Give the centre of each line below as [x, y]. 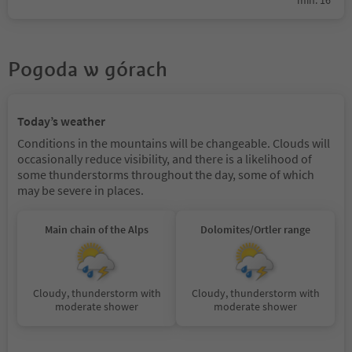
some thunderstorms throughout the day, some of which [166, 174]
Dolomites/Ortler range [255, 229]
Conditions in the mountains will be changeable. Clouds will [174, 143]
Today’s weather [61, 121]
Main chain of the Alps [97, 229]
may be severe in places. [81, 190]
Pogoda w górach [88, 69]
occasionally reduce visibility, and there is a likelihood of [165, 158]
